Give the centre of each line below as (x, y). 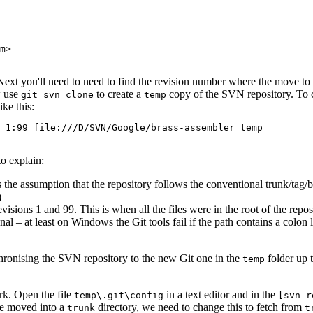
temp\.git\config (119, 295)
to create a (119, 94)
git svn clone (57, 94)
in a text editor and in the (221, 294)
